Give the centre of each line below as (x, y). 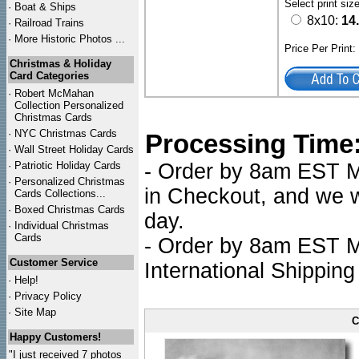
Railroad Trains (49, 23)
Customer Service (54, 262)
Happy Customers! (55, 337)
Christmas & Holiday (61, 64)
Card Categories (49, 76)
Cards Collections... (60, 194)
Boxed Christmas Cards (70, 210)
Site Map (35, 312)
